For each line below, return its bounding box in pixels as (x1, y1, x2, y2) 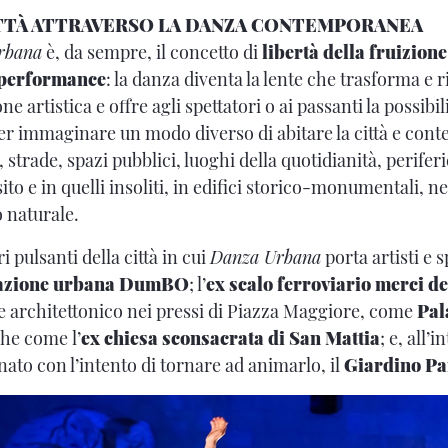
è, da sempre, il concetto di (42, 40, 262, 64)
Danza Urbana (210, 245, 321, 269)
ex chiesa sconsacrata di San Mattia (81, 326, 380, 350)
